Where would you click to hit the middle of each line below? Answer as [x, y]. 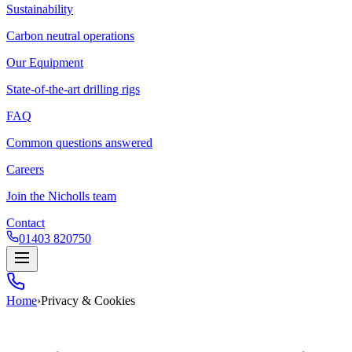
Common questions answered [79, 143]
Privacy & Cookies [88, 301]
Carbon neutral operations [70, 36]
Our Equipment [45, 62]
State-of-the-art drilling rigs [73, 89]
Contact [26, 223]
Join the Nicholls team [61, 196]
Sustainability [40, 9]
